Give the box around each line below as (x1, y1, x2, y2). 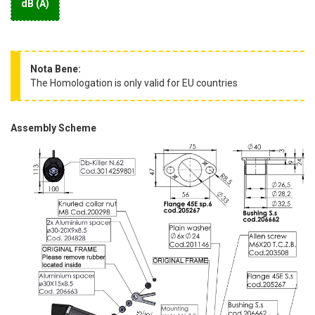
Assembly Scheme (11, 122, 96, 134)
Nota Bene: (30, 63, 81, 75)
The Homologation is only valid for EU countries (30, 77, 238, 89)
